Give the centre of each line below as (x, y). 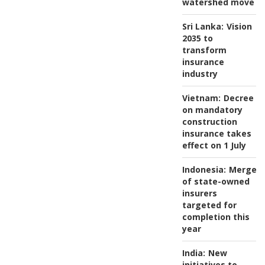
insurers (199, 193)
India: (193, 253)
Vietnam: (201, 98)
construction (209, 121)
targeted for (209, 205)
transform (204, 50)
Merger (244, 169)
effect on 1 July (214, 145)
